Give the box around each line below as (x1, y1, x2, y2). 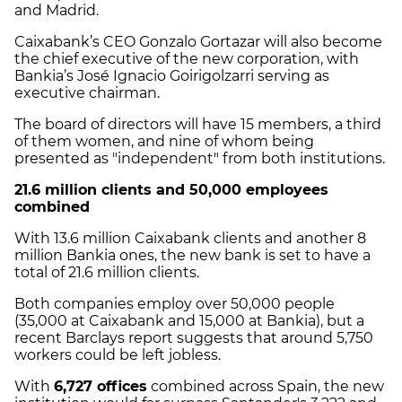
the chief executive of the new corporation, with (14, 49, 359, 67)
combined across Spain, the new (147, 377, 384, 395)
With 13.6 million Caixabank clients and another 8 (14, 229, 366, 247)
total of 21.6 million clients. (14, 263, 199, 281)
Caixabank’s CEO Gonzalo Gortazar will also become (14, 32, 382, 50)
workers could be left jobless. (14, 345, 221, 363)
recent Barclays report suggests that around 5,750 (14, 328, 373, 346)
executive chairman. (14, 83, 160, 101)
